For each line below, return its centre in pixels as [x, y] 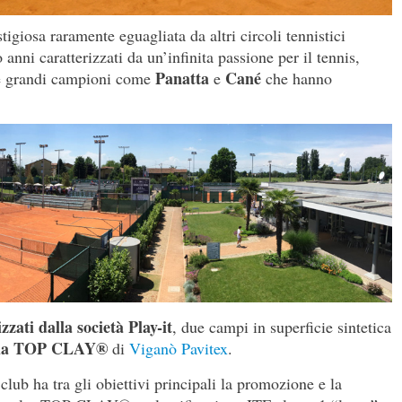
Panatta [182, 79]
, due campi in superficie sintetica [282, 327]
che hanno [297, 79]
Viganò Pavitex [179, 349]
